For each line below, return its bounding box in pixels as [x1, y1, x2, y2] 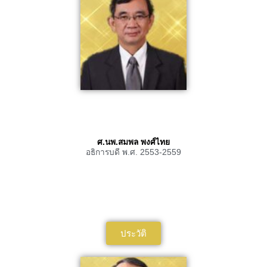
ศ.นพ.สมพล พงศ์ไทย [97, 137, 170, 147]
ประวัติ [120, 228, 147, 238]
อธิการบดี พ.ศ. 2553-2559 [86, 147, 181, 157]
